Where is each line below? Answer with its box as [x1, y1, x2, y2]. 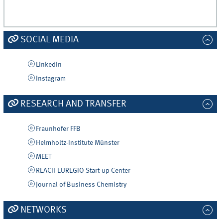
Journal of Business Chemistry [35, 181, 126, 188]
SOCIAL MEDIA [20, 35, 79, 44]
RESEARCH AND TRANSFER [20, 100, 126, 109]
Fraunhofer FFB [35, 125, 81, 133]
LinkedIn [35, 61, 62, 68]
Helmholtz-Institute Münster [35, 139, 119, 147]
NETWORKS [20, 206, 67, 215]
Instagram [35, 75, 66, 82]
